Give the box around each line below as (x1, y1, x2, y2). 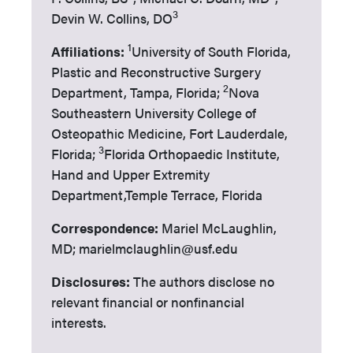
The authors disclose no (133, 271, 274, 291)
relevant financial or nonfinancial (51, 292, 244, 311)
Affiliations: (51, 41, 128, 61)
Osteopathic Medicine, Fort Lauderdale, (51, 123, 288, 143)
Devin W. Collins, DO (51, 8, 173, 28)
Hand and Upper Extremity (51, 164, 210, 184)
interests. (51, 312, 106, 332)
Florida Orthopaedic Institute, (104, 143, 280, 163)
